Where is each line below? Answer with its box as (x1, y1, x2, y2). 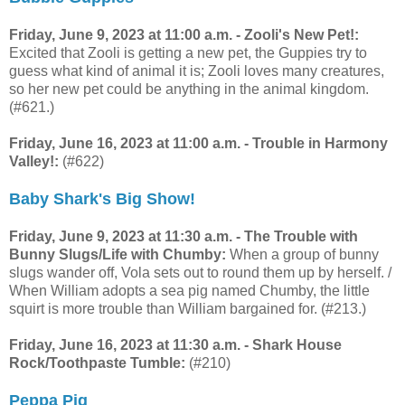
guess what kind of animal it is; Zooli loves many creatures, (9, 62, 384, 79)
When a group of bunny (226, 246, 379, 262)
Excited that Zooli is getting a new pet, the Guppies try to (9, 44, 367, 61)
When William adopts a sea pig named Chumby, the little (9, 282, 370, 298)
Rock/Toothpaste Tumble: (9, 354, 185, 371)
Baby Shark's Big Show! (9, 189, 195, 208)
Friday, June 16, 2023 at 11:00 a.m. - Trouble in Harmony (9, 135, 388, 151)
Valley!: (9, 153, 59, 169)
